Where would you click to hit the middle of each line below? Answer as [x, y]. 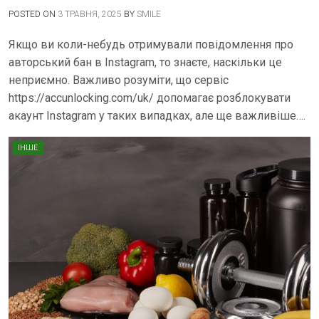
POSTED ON [33, 15]
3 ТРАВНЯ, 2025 [90, 15]
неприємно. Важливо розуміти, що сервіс [119, 80]
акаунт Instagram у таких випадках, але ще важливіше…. [157, 116]
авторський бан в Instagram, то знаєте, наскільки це [145, 63]
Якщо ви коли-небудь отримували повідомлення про [151, 45]
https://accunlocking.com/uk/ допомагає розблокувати [150, 98]
